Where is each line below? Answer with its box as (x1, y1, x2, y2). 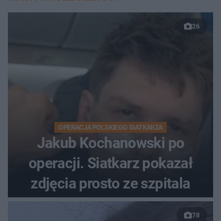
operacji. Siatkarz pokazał (28, 154, 193, 172)
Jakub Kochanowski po (37, 134, 184, 152)
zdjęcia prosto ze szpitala (31, 175, 190, 192)
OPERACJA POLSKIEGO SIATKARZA (58, 123, 163, 132)
